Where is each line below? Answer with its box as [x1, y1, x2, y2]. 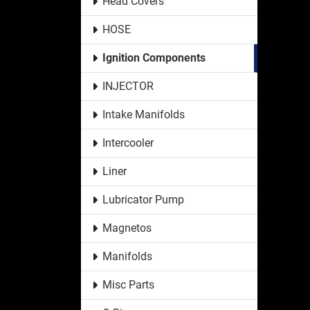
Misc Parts [102, 277, 154, 291]
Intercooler [102, 136, 154, 149]
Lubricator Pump [102, 192, 184, 206]
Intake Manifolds [102, 107, 185, 121]
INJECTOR [102, 79, 154, 93]
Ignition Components [102, 51, 206, 64]
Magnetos [102, 221, 152, 235]
